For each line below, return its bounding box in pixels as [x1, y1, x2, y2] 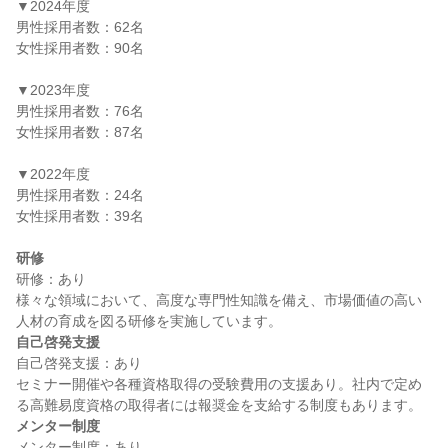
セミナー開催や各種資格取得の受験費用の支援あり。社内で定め [16, 376, 422, 392]
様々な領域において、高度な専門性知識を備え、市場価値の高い [16, 292, 422, 308]
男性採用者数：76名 [16, 103, 144, 119]
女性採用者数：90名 [16, 40, 144, 56]
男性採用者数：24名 [16, 187, 144, 203]
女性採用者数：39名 [16, 208, 144, 224]
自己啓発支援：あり [16, 355, 142, 371]
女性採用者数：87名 [16, 124, 144, 140]
